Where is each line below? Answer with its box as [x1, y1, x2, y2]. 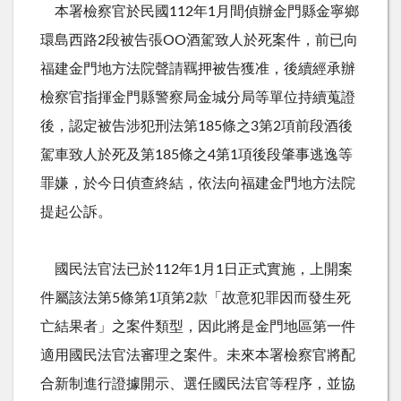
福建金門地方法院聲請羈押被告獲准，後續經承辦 [40, 61, 355, 76]
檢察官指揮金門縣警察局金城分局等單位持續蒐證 [40, 90, 355, 105]
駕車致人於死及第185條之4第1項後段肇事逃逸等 [40, 147, 353, 162]
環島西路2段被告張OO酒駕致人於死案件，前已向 [40, 32, 358, 47]
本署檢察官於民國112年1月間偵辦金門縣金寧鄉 [40, 4, 359, 19]
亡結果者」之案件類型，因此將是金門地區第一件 [40, 319, 355, 334]
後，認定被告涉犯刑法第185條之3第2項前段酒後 [40, 118, 353, 133]
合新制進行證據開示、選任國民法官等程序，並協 [40, 376, 355, 391]
